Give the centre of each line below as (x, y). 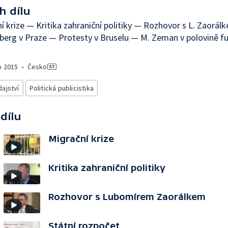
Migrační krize (81, 139)
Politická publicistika (62, 88)
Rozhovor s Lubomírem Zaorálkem (127, 197)
